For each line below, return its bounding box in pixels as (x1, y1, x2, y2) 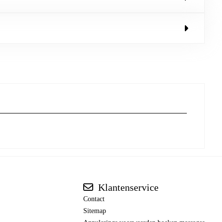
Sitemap (83, 207, 106, 215)
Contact (83, 195, 105, 203)
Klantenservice (96, 182, 159, 193)
